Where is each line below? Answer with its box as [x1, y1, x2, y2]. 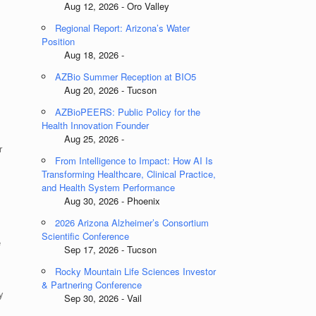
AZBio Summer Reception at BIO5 [55, 70, 197, 83]
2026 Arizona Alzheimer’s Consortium [55, 216, 209, 229]
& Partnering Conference [42, 278, 142, 291]
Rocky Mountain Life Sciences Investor [55, 265, 217, 278]
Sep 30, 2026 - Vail [42, 291, 142, 305]
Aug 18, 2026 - [42, 48, 125, 61]
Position [42, 35, 75, 48]
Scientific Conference [42, 229, 130, 243]
